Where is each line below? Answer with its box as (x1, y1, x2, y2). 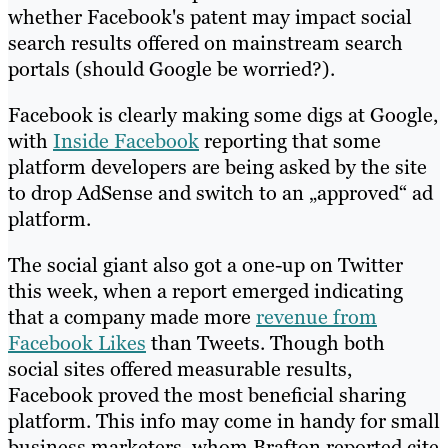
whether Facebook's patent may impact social (8, 3, 412, 30)
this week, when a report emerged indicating (8, 277, 403, 304)
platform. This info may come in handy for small (8, 407, 440, 434)
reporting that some (199, 127, 381, 154)
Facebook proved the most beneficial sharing (8, 381, 406, 408)
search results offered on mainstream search (8, 29, 403, 56)
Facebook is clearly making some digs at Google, (8, 101, 438, 128)
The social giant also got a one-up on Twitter (8, 251, 403, 278)
